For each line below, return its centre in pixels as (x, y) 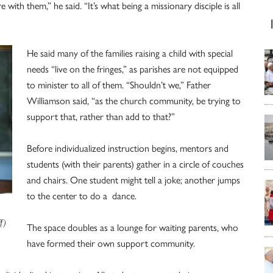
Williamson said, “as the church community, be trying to (134, 101)
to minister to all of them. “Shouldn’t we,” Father (119, 85)
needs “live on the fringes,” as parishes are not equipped (133, 69)
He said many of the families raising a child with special (130, 53)
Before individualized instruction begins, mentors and (128, 148)
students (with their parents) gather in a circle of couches (135, 164)
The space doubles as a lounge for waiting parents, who (133, 227)
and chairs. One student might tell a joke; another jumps (133, 180)
